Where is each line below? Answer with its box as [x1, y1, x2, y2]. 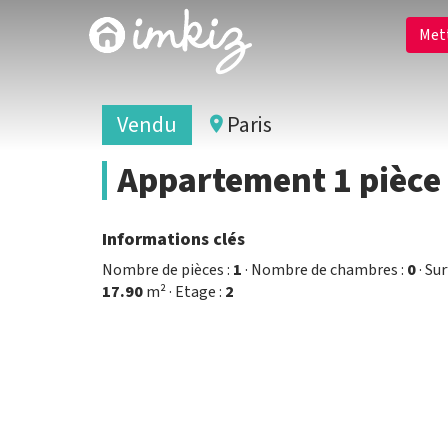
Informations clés [102, 227, 245, 252]
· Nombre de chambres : [242, 259, 407, 281]
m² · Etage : [143, 281, 225, 303]
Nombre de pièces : [102, 259, 233, 281]
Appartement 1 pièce [117, 155, 441, 206]
